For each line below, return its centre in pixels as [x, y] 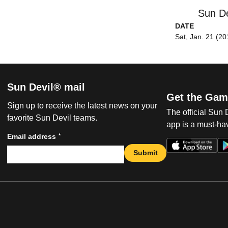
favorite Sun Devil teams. [52, 118]
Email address [32, 137]
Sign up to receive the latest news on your [82, 106]
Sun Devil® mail [46, 87]
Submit [145, 152]
